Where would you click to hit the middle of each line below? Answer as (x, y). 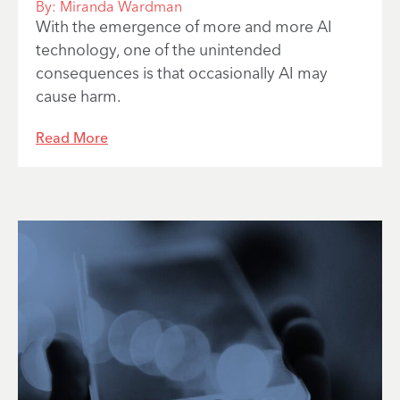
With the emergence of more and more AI (184, 26)
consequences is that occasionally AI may (182, 72)
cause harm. (79, 96)
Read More (72, 138)
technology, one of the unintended (158, 49)
